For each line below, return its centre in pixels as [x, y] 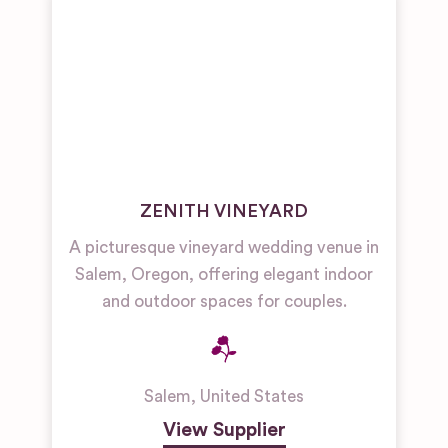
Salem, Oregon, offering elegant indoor [224, 274]
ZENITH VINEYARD [224, 211]
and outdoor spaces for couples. [224, 301]
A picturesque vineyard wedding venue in [224, 247]
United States [252, 396]
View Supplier [224, 430]
